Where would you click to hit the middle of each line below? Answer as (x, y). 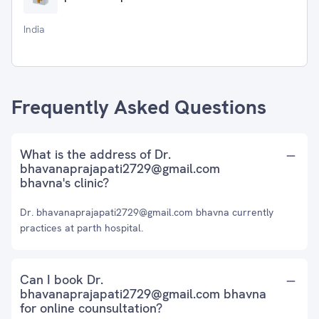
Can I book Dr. (62, 279)
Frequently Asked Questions (139, 107)
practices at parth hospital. (82, 228)
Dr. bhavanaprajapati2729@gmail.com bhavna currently (147, 212)
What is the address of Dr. (95, 154)
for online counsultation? (91, 308)
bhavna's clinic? (64, 183)
